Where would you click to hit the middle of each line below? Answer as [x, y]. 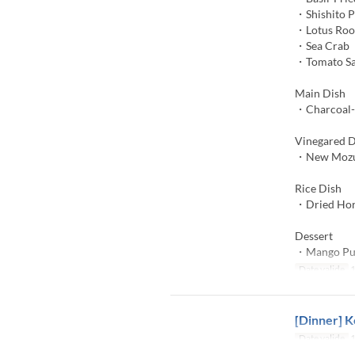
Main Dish [320, 93]
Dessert [313, 236]
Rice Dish [318, 188]
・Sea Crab [322, 46]
